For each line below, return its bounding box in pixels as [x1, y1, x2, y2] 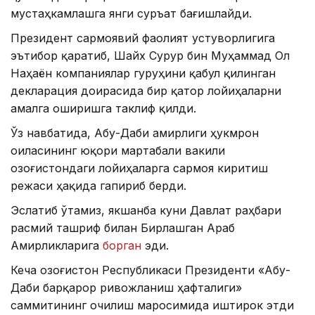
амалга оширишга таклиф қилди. [11, 101, 196, 115]
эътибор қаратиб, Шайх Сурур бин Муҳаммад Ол [11, 48, 290, 63]
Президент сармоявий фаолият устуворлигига [11, 30, 275, 45]
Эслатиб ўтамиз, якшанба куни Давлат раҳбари [11, 202, 281, 217]
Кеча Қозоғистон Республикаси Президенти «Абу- [11, 262, 290, 277]
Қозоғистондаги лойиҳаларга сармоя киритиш [11, 160, 268, 175]
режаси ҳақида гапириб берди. [11, 178, 186, 193]
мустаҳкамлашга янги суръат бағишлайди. [11, 6, 252, 20]
